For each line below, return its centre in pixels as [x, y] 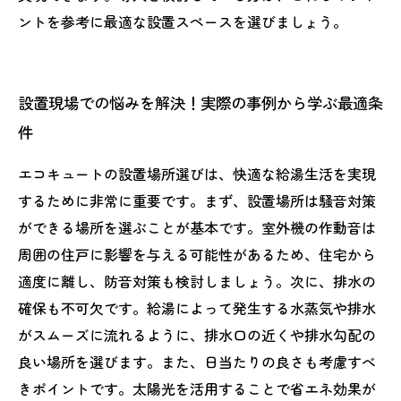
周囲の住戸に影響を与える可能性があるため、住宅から [197, 254]
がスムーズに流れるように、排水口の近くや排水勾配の [197, 335]
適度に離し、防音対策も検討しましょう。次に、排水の [197, 281]
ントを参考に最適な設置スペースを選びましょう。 [183, 21]
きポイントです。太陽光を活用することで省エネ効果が [197, 388]
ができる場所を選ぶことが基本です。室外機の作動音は [197, 227]
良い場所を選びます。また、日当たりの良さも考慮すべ [197, 362]
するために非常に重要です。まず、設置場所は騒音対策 [197, 200]
